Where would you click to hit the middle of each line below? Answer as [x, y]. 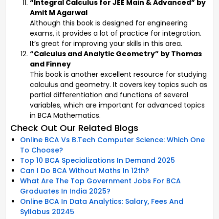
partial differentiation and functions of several [109, 95]
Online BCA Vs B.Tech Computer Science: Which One [112, 140]
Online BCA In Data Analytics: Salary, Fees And [102, 201]
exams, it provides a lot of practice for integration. [116, 33]
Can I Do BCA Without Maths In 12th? [85, 170]
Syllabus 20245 [47, 211]
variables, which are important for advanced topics [117, 105]
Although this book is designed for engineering [109, 23]
